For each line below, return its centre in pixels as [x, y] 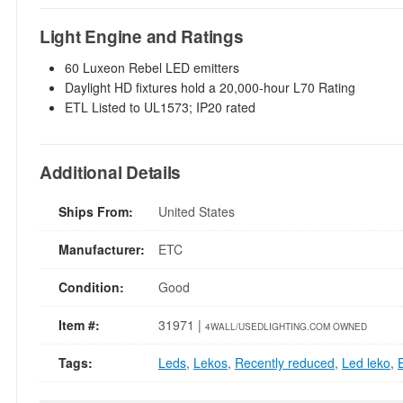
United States [197, 211]
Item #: [79, 325]
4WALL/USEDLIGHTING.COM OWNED [286, 327]
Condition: [91, 287]
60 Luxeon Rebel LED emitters [152, 67]
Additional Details [111, 172]
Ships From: [96, 211]
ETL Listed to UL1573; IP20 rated [160, 107]
